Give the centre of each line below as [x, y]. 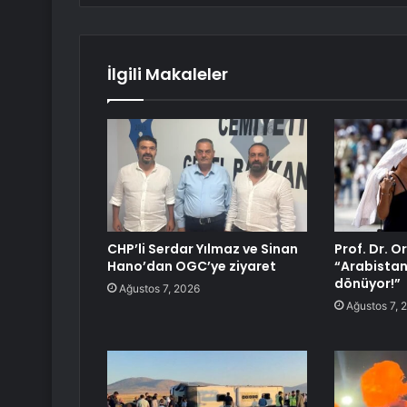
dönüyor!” [367, 284]
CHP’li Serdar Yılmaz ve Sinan [203, 249]
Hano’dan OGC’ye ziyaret [192, 267]
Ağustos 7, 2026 [159, 289]
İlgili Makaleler [168, 74]
